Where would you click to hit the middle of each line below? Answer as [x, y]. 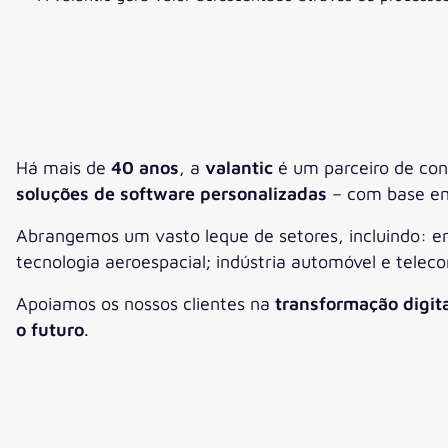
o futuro [50, 329]
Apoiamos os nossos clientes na [145, 303]
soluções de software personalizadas [171, 193]
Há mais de [63, 167]
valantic [239, 167]
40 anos [145, 167]
